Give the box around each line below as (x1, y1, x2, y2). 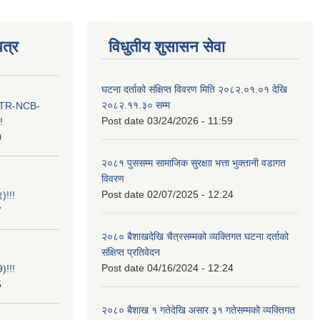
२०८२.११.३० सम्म (101, 99, 170, 111)
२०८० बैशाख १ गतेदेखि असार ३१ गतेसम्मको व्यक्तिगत (101, 304, 295, 316)
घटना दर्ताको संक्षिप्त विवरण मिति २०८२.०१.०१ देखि (101, 83, 287, 95)
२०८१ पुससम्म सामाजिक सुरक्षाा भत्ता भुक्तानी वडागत (101, 156, 286, 169)
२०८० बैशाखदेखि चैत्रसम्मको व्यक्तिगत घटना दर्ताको (101, 230, 289, 242)
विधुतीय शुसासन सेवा (109, 37, 225, 56)
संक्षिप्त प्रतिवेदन (101, 246, 160, 258)
